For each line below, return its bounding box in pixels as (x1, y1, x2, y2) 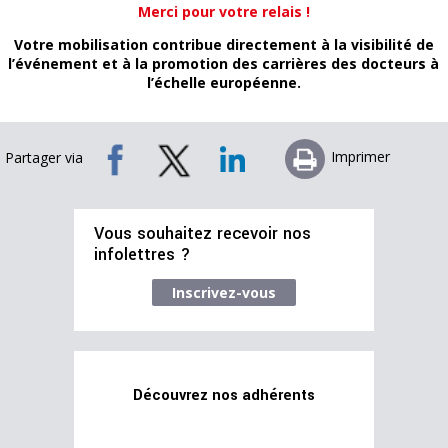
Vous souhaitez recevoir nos (94, 222, 311, 247)
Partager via (5, 148, 83, 168)
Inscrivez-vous (172, 283, 276, 303)
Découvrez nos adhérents (133, 385, 315, 407)
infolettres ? (94, 243, 191, 268)
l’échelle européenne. (147, 73, 301, 93)
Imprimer (331, 147, 390, 167)
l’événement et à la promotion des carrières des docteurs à (8, 54, 440, 74)
